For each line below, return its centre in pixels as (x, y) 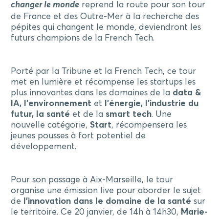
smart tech (128, 114)
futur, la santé (42, 114)
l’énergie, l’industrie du (152, 103)
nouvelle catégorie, (51, 125)
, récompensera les (149, 125)
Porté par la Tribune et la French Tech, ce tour (104, 71)
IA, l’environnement (51, 103)
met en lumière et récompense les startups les (103, 82)
